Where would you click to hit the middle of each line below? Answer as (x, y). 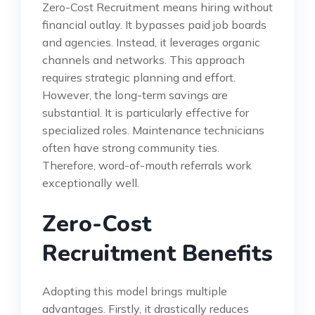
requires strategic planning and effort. (139, 77)
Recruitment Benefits (157, 253)
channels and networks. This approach (143, 59)
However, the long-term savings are (135, 95)
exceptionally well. (91, 182)
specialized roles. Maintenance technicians (153, 130)
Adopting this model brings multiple (135, 291)
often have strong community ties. (131, 147)
